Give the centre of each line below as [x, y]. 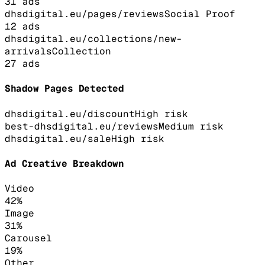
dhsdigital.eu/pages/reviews [85, 14]
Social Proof [200, 14]
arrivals [28, 51]
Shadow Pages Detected [64, 89]
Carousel [28, 238]
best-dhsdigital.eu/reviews [82, 126]
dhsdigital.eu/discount [70, 114]
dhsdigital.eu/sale [58, 138]
